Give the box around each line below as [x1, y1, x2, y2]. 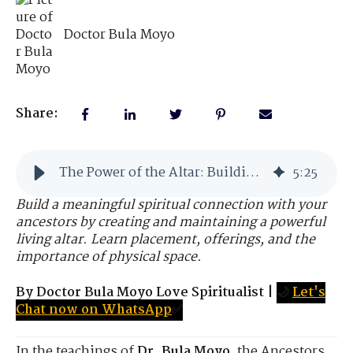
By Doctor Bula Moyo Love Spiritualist [16, 281, 264, 303]
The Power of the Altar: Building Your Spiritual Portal [246, 162, 259, 184]
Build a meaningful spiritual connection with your [16, 195, 326, 217]
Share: [16, 103, 58, 125]
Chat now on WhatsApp [16, 299, 172, 321]
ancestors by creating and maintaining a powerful [16, 212, 325, 234]
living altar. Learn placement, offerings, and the [16, 229, 315, 251]
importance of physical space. [16, 247, 202, 269]
